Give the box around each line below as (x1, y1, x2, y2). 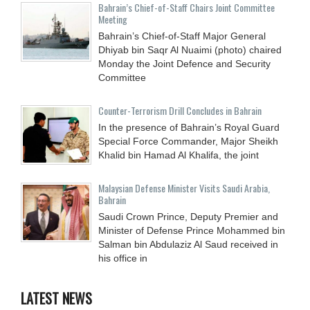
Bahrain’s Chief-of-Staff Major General (98, 30, 266, 42)
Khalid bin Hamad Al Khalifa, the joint (98, 149, 259, 161)
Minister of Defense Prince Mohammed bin (98, 224, 285, 236)
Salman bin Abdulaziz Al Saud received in (98, 238, 278, 250)
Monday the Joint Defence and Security (98, 57, 271, 69)
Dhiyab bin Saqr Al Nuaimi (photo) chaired (98, 44, 282, 55)
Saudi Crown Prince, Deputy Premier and (98, 210, 278, 222)
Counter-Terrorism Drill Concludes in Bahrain (98, 102, 262, 118)
